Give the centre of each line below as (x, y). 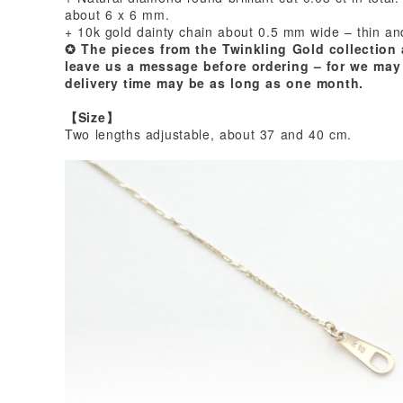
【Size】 (92, 116)
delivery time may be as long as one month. (214, 82)
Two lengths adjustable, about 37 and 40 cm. (208, 134)
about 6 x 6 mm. (117, 14)
